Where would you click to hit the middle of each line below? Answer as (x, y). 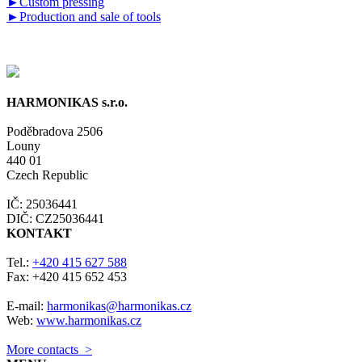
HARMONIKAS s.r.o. (67, 102)
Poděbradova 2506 (55, 131)
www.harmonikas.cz (89, 320)
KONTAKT (39, 233)
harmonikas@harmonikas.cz (119, 305)
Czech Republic (47, 175)
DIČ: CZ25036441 (55, 218)
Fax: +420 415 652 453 (67, 276)
